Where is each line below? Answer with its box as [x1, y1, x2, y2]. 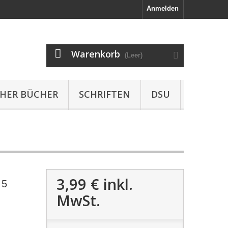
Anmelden [147, 5, 179, 12]
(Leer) [125, 51, 142, 59]
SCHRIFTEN [79, 88, 130, 100]
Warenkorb [71, 48, 120, 60]
